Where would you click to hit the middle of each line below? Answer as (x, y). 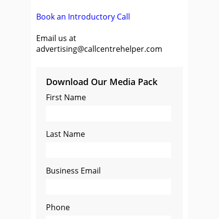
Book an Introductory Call (83, 17)
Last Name (66, 134)
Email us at (56, 38)
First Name (66, 97)
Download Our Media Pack (102, 82)
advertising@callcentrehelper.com (99, 49)
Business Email (73, 171)
